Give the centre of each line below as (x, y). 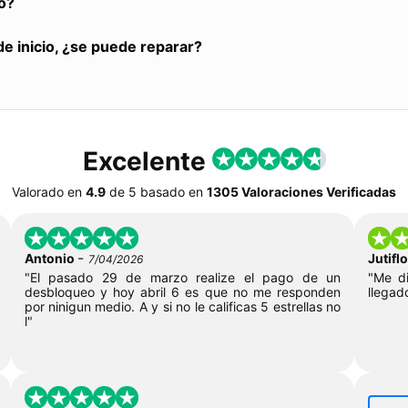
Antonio (51, 258)
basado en (172, 191)
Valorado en (47, 191)
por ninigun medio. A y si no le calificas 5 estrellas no (183, 306)
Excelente (147, 161)
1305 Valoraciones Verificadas (301, 191)
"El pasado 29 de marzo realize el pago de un (183, 277)
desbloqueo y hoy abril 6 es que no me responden (183, 291)
